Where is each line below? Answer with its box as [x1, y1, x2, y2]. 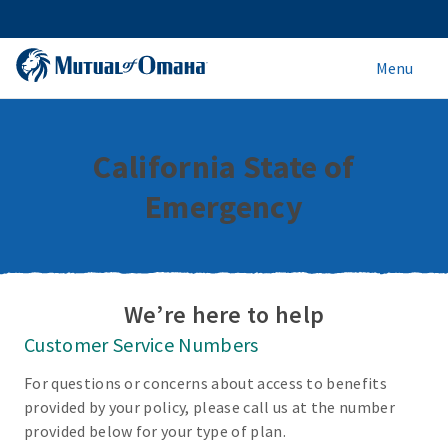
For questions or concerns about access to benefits [24, 373, 388, 393]
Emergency [145, 187, 303, 227]
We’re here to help [123, 299, 325, 330]
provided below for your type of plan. [24, 421, 286, 441]
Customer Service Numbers [24, 332, 259, 357]
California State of [93, 147, 355, 187]
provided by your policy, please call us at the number [24, 397, 395, 417]
